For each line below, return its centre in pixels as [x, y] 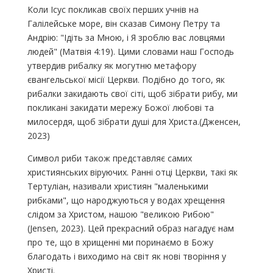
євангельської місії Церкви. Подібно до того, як [126, 79]
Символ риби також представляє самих [109, 158]
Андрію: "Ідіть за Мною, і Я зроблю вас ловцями [126, 37]
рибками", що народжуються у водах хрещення [126, 200]
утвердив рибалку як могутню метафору [112, 65]
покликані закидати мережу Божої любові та [120, 107]
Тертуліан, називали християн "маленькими [118, 186]
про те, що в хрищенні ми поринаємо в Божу [120, 242]
